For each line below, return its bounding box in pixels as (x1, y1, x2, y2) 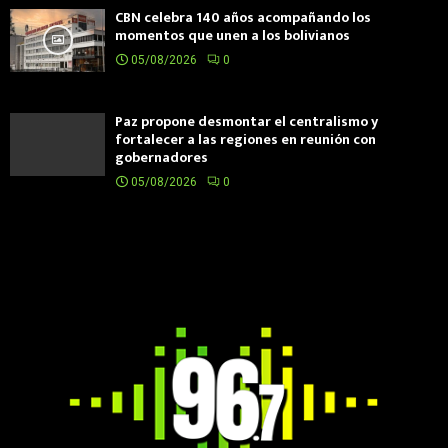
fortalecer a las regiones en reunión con (115, 128, 376, 152)
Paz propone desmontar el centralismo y (115, 110, 378, 134)
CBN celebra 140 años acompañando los (115, 5, 371, 29)
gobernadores (115, 146, 208, 170)
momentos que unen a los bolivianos (115, 23, 350, 47)
